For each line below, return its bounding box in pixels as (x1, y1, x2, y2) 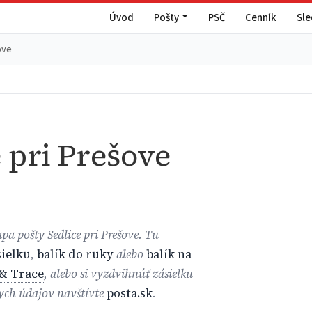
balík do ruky (37, 246, 114, 263)
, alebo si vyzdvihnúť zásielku (44, 265, 194, 282)
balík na (146, 246, 192, 263)
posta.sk (107, 285, 153, 302)
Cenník (245, 10, 277, 25)
